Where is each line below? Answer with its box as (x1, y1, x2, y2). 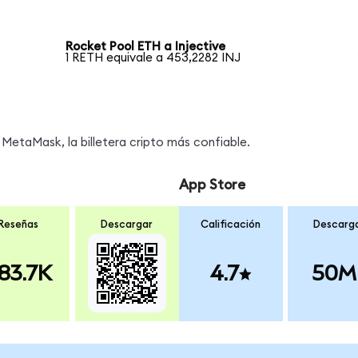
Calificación (201, 218, 261, 230)
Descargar (101, 218, 153, 230)
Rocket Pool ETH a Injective (66, 41, 226, 54)
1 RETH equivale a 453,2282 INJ (66, 52, 241, 65)
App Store (178, 178, 245, 193)
